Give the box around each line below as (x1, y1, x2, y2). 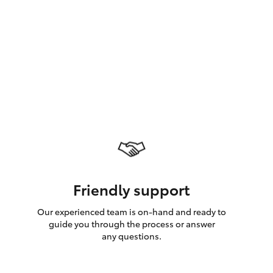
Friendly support (73, 178, 190, 199)
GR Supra (118, 35, 156, 48)
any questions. (102, 230, 161, 242)
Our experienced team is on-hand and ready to (37, 205, 226, 218)
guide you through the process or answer (48, 218, 215, 230)
